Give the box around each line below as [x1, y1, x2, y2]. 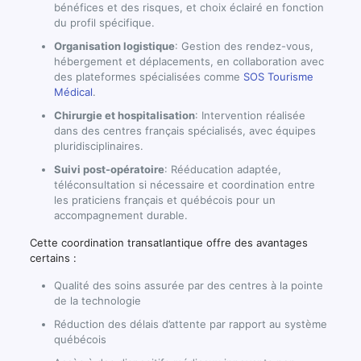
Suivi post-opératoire [53, 162, 164, 176]
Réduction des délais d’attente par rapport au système [53, 317, 327, 330]
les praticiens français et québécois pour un [53, 193, 276, 206]
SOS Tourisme [243, 69, 313, 83]
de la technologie [53, 293, 141, 307]
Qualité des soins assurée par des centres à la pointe [53, 278, 323, 292]
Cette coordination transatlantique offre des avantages [29, 235, 308, 249]
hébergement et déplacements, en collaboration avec [53, 54, 324, 68]
